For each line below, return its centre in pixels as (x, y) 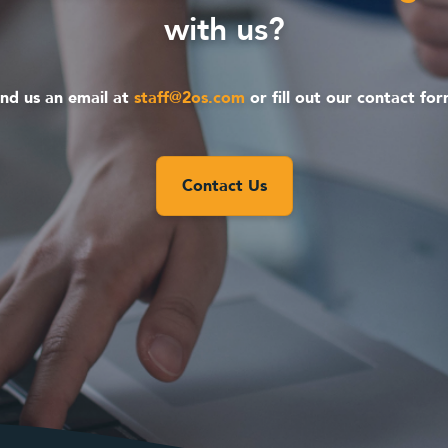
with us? (224, 30)
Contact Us (224, 186)
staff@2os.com (189, 98)
